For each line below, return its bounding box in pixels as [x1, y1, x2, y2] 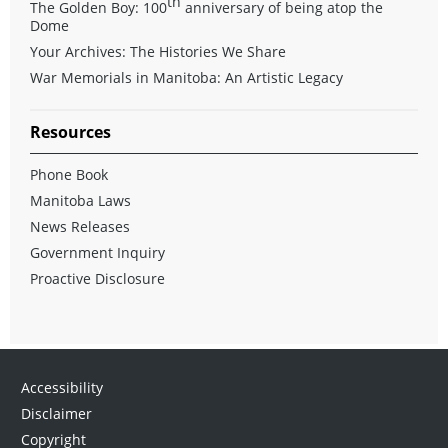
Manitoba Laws [30, 191, 131, 211]
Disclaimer [20, 404, 92, 424]
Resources [30, 121, 111, 144]
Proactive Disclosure [30, 269, 165, 289]
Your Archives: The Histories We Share [30, 42, 286, 62]
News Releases [30, 217, 130, 237]
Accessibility [20, 378, 103, 398]
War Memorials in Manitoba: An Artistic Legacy [30, 68, 343, 88]
